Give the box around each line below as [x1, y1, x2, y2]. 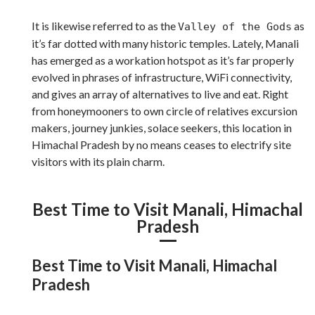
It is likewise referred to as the [32, 18, 178, 32]
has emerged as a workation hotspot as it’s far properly [32, 53, 294, 67]
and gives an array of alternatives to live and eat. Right [32, 86, 288, 101]
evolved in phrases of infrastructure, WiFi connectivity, [32, 70, 292, 84]
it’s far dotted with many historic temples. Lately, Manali [32, 36, 299, 50]
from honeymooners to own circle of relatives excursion [32, 103, 297, 117]
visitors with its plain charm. [32, 154, 165, 168]
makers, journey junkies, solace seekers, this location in [32, 120, 292, 134]
